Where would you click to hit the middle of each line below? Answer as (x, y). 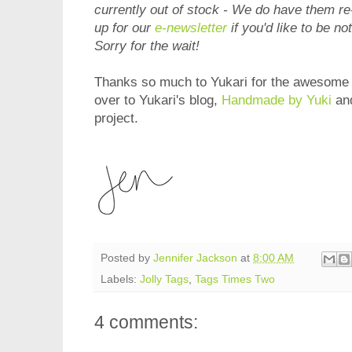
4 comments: (146, 322)
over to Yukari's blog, (158, 101)
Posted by (127, 258)
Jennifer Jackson (195, 258)
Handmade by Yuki (277, 101)
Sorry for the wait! (149, 46)
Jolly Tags (164, 279)
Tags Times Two (235, 279)
